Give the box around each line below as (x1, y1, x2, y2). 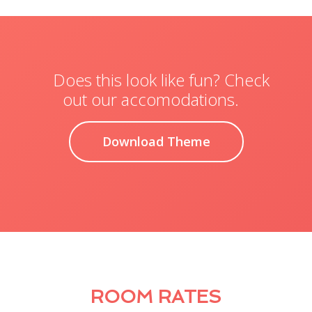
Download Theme (102, 133, 210, 150)
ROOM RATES (90, 286, 221, 308)
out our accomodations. (63, 88, 239, 111)
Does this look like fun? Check (53, 68, 270, 92)
